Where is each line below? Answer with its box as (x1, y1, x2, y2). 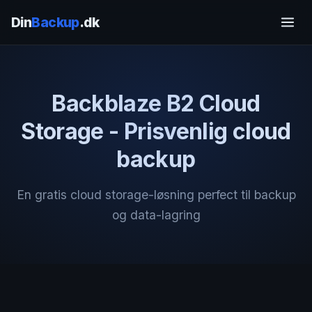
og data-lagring (111, 208, 201, 222)
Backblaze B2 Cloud (52, 90, 260, 117)
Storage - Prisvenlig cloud (21, 118, 291, 145)
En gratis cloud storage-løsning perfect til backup (16, 187, 296, 202)
